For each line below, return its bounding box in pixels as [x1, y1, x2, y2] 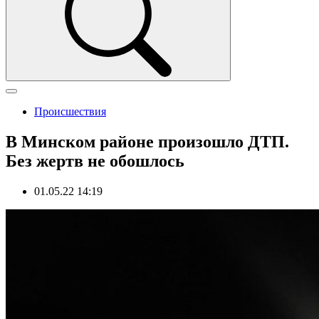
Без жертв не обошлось [6, 151, 184, 170]
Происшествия [34, 105, 106, 117]
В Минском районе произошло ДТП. [6, 132, 289, 151]
